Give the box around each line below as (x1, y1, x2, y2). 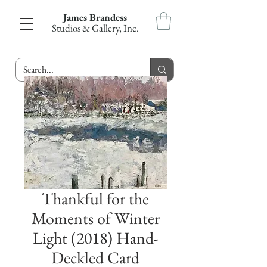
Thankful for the (42, 187, 149, 209)
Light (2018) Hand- (32, 226, 159, 249)
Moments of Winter (31, 207, 160, 229)
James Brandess (63, 11, 127, 24)
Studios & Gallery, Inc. (51, 21, 139, 35)
